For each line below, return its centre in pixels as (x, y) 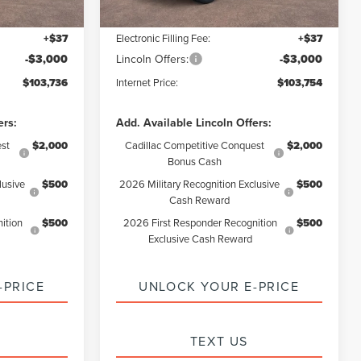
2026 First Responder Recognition (201, 222)
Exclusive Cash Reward (201, 238)
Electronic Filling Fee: (164, 37)
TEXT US (219, 340)
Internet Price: (147, 82)
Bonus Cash (194, 161)
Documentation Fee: (162, 14)
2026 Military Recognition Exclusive (200, 183)
